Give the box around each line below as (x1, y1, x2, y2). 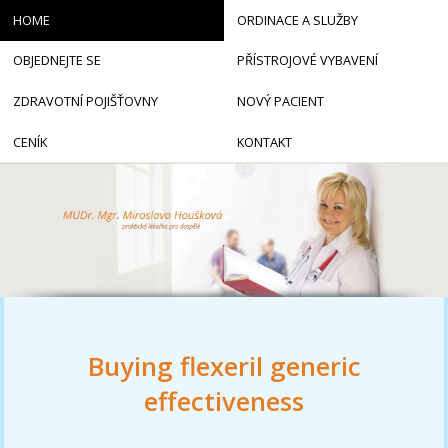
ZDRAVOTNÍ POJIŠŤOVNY (12, 91, 158, 110)
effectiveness (144, 384, 304, 420)
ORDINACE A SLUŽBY (236, 10, 358, 29)
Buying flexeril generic (87, 349, 361, 385)
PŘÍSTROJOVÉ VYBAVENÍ (236, 51, 378, 70)
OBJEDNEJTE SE (12, 51, 101, 70)
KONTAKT (236, 132, 292, 151)
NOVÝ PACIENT (236, 91, 324, 110)
